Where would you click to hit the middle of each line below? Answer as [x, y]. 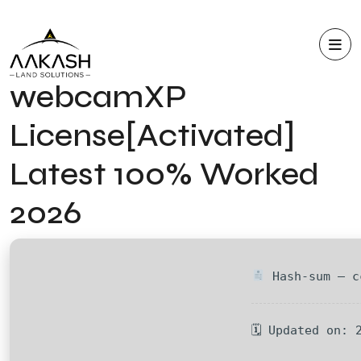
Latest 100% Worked [164, 174]
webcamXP [98, 96]
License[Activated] [152, 135]
